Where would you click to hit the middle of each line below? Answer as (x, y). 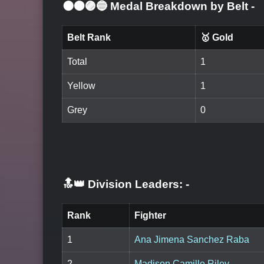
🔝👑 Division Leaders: (123, 184)
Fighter (150, 216)
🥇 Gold (217, 38)
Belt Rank (89, 38)
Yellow (81, 86)
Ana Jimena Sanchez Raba (192, 240)
